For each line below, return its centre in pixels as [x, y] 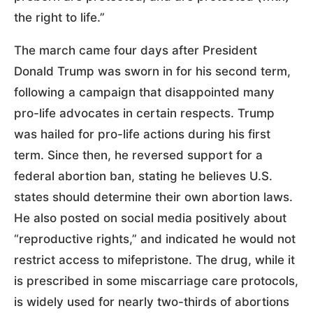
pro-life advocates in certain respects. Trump [144, 113]
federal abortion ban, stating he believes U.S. [143, 176]
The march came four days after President [136, 50]
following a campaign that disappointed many [144, 92]
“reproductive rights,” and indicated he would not [155, 239]
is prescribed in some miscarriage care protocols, [156, 281]
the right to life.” [59, 17]
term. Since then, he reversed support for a [138, 155]
